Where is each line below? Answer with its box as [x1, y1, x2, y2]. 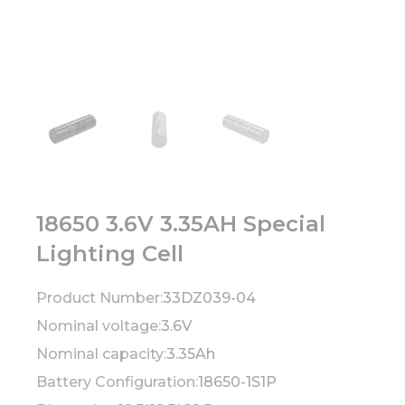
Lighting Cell [36, 240, 184, 267]
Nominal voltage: [36, 316, 161, 334]
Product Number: [36, 288, 163, 306]
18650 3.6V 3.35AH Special [36, 210, 325, 237]
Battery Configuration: [36, 372, 198, 391]
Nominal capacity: [36, 344, 166, 363]
